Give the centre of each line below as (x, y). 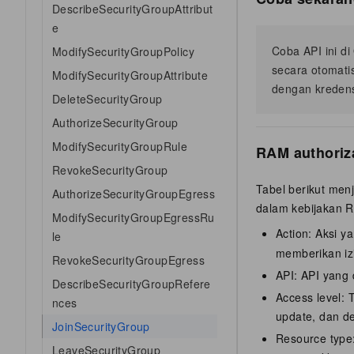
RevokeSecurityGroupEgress (128, 260)
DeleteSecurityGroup (107, 99)
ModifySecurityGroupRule (120, 146)
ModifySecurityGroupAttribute (130, 75)
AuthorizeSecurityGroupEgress (134, 194)
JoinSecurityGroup (101, 326)
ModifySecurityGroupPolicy (123, 51)
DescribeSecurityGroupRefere (132, 284)
